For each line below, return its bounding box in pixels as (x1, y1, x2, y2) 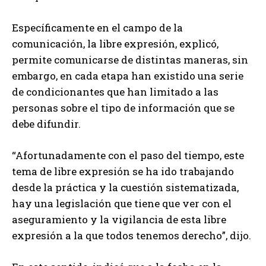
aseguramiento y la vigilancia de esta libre (12, 213, 226, 227)
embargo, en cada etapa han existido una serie (12, 69, 243, 83)
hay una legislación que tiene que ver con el (12, 197, 232, 211)
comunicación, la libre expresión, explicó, (12, 37, 218, 51)
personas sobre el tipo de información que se (12, 101, 235, 115)
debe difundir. (12, 117, 81, 131)
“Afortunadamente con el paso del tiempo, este (12, 148, 244, 163)
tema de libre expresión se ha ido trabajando (12, 164, 234, 179)
